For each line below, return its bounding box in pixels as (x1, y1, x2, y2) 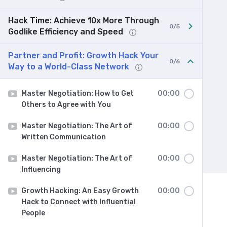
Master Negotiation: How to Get (21, 89, 134, 98)
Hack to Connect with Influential (21, 198, 136, 206)
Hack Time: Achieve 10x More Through (8, 16, 159, 25)
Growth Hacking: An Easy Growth (21, 186, 139, 195)
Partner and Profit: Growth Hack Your (8, 51, 159, 60)
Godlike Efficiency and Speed (8, 27, 125, 36)
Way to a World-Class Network (8, 62, 131, 71)
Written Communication (21, 133, 106, 141)
